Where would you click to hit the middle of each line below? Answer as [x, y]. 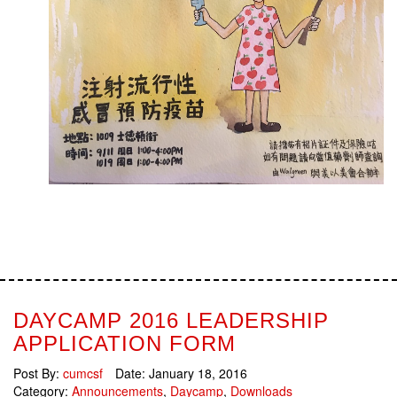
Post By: [38, 374]
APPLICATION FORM [125, 344]
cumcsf [83, 374]
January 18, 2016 [198, 374]
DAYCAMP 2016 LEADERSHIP [171, 321]
